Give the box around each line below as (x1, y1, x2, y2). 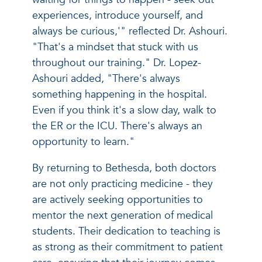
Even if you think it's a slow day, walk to (32, 102, 216, 118)
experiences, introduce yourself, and (32, 8, 203, 23)
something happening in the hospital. (32, 87, 207, 102)
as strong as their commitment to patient (32, 239, 223, 254)
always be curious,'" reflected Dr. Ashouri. (32, 23, 227, 39)
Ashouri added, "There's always (32, 71, 180, 86)
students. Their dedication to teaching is (32, 223, 220, 239)
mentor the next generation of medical (32, 208, 213, 223)
